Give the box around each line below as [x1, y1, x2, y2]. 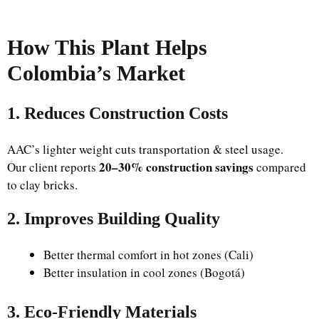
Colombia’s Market [7, 61, 185, 85]
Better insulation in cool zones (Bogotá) [43, 263, 245, 281]
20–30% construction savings [99, 157, 253, 176]
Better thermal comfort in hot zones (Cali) [43, 246, 253, 263]
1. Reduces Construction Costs [7, 103, 228, 122]
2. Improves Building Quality [7, 209, 220, 228]
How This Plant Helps [7, 35, 207, 59]
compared [253, 158, 306, 175]
